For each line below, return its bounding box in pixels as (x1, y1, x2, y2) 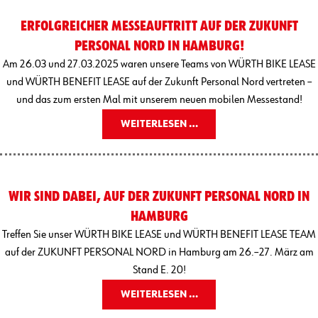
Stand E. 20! (132, 264, 186, 276)
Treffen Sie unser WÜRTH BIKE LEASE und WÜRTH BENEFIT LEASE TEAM (2, 229, 316, 241)
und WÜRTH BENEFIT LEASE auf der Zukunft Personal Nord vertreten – (6, 76, 312, 88)
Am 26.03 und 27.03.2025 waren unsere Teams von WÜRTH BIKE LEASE (2, 58, 316, 70)
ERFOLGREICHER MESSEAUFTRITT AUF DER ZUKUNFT (20, 18, 298, 33)
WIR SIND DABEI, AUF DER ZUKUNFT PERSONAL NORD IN (9, 189, 309, 204)
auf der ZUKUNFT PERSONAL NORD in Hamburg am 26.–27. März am (4, 246, 314, 258)
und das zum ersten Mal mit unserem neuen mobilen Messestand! (16, 94, 302, 106)
